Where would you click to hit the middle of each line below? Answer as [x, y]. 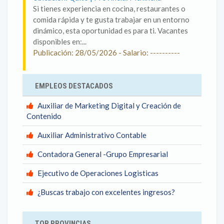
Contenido [44, 116]
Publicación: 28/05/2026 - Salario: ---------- [106, 52]
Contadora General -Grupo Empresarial [103, 154]
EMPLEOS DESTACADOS [74, 86]
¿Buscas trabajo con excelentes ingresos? [106, 192]
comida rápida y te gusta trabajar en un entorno [111, 19]
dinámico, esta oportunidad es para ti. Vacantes [110, 30]
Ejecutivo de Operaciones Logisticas [98, 173]
